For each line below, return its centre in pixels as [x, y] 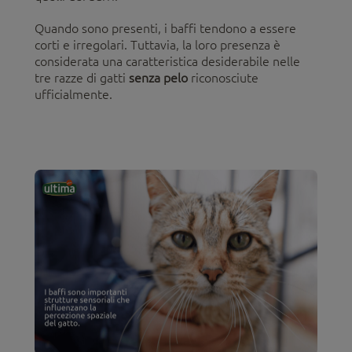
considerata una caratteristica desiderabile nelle [167, 62]
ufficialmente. [73, 95]
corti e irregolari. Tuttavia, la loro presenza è [158, 45]
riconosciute [223, 78]
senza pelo [158, 78]
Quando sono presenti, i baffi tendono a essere [165, 29]
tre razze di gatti [82, 78]
